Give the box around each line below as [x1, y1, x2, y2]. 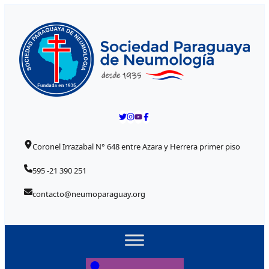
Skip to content [2, 4, 71, 17]
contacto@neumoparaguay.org [32, 189, 146, 199]
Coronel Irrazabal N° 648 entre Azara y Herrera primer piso [32, 141, 241, 152]
